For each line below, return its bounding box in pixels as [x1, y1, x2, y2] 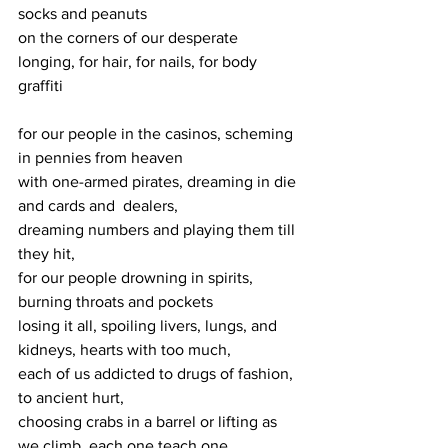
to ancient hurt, [18, 389, 124, 406]
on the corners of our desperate [18, 29, 242, 46]
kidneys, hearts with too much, [18, 341, 231, 358]
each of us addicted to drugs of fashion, [18, 365, 297, 382]
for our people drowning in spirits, [18, 269, 257, 286]
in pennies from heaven [18, 149, 183, 166]
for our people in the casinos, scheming [18, 125, 297, 142]
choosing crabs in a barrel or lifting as [18, 413, 281, 430]
